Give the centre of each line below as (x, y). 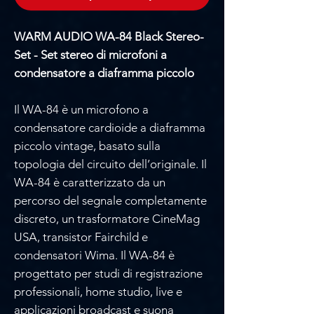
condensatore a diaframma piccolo (104, 73)
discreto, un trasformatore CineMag (107, 218)
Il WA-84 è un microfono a (81, 109)
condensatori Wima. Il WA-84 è (94, 255)
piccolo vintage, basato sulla (87, 145)
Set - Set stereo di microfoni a (90, 54)
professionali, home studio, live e (98, 291)
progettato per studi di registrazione (108, 273)
